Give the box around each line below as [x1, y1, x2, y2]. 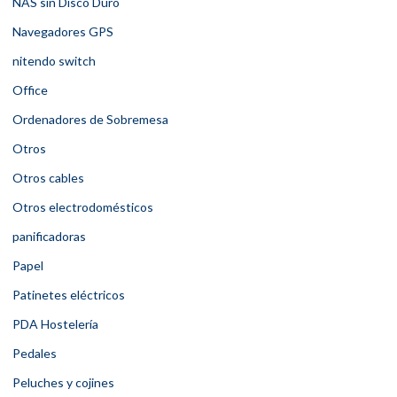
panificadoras [12, 229, 86, 245]
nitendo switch [12, 53, 96, 69]
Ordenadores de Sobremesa [12, 112, 168, 128]
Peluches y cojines [12, 375, 114, 391]
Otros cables [12, 170, 84, 186]
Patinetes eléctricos [12, 287, 125, 303]
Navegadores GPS [12, 24, 113, 40]
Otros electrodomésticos [12, 199, 153, 215]
